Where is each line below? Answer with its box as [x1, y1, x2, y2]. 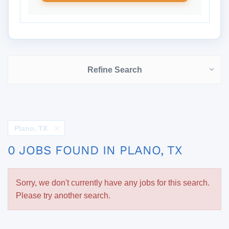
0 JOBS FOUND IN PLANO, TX [8, 143, 182, 157]
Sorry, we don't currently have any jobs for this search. [16, 178, 210, 187]
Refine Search [87, 65, 142, 74]
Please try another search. [16, 191, 110, 200]
